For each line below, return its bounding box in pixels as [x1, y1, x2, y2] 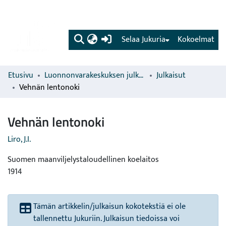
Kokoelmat [178, 33, 214, 46]
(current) [112, 32, 143, 46]
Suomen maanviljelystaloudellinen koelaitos [8, 153, 159, 166]
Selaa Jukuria [122, 33, 165, 46]
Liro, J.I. [8, 133, 31, 146]
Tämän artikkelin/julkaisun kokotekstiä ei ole [33, 200, 186, 213]
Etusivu [8, 69, 33, 82]
